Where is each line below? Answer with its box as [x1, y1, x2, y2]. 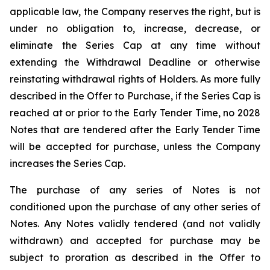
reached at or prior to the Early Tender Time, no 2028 [10, 107, 260, 119]
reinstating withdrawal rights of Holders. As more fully [10, 73, 260, 85]
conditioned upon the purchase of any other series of [10, 201, 260, 213]
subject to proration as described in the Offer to [10, 251, 260, 263]
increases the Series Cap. [10, 157, 125, 169]
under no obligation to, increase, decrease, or [10, 22, 260, 34]
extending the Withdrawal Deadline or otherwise [10, 56, 260, 68]
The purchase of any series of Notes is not [10, 184, 260, 196]
